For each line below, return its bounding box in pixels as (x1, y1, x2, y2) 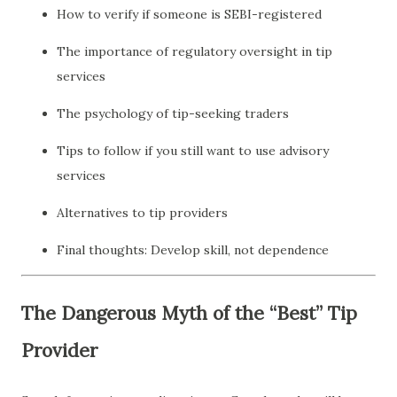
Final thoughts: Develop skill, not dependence (57, 241, 329, 258)
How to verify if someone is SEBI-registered (57, 5, 322, 22)
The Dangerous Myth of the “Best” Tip (21, 300, 357, 325)
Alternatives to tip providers (57, 204, 228, 221)
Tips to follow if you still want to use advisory (57, 142, 329, 159)
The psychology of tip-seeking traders (57, 105, 289, 121)
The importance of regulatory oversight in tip (57, 43, 332, 59)
